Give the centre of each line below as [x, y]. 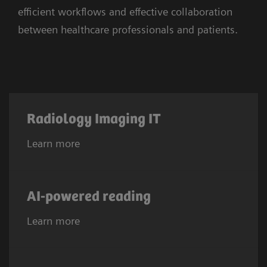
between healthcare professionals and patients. [129, 30]
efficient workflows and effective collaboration [125, 12]
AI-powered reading [90, 197]
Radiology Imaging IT [94, 120]
